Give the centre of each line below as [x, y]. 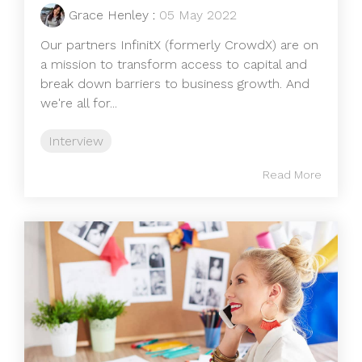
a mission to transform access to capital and [174, 64]
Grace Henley [109, 15]
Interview [76, 141]
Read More [292, 174]
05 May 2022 [198, 15]
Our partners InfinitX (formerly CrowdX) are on [179, 44]
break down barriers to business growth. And [175, 83]
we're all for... [79, 103]
